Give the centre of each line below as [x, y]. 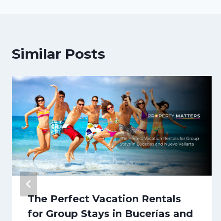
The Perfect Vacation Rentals [104, 199]
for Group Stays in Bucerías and [110, 214]
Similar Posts [58, 54]
